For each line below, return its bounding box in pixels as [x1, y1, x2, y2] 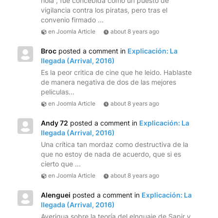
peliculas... [41, 88, 74, 96]
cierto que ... [41, 160, 81, 168]
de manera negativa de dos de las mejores [41, 78, 176, 87]
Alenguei [41, 191, 71, 200]
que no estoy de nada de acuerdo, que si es [41, 150, 181, 159]
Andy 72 [41, 119, 68, 127]
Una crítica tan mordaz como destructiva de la [41, 140, 188, 149]
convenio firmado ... [41, 16, 104, 24]
